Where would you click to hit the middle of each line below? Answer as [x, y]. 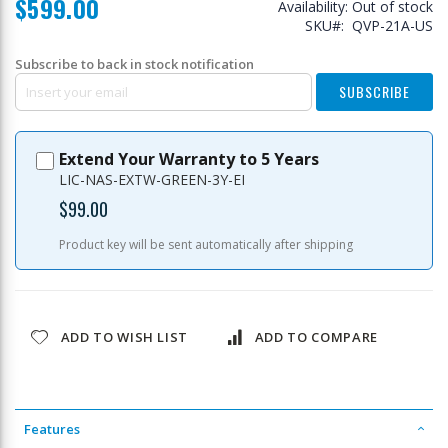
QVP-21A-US [392, 25]
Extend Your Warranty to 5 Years [188, 159]
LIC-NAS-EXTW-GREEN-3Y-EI [151, 179]
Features [52, 429]
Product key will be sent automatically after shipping [205, 244]
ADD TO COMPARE [316, 337]
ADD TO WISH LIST [124, 337]
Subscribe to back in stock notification [134, 64]
